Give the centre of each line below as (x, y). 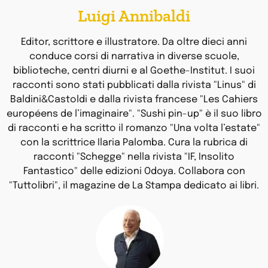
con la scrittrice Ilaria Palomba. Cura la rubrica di (134, 143)
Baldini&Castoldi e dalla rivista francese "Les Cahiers (134, 100)
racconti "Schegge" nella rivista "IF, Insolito (134, 157)
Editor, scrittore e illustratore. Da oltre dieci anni (134, 42)
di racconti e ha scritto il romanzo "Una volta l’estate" (134, 129)
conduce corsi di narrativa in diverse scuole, (134, 57)
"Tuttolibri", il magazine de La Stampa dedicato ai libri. (134, 186)
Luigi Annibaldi (134, 16)
